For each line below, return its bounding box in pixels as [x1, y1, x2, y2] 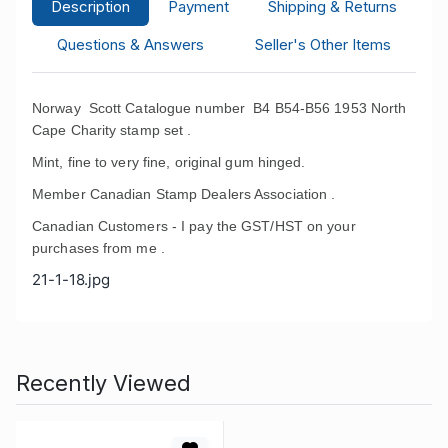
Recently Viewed [16, 369, 191, 396]
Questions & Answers [57, 34, 205, 54]
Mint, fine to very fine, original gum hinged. [32, 153, 306, 170]
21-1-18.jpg [32, 269, 111, 289]
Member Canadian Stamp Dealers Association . [32, 185, 336, 202]
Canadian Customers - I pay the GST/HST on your [32, 217, 356, 234]
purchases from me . [32, 239, 165, 256]
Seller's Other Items [254, 34, 391, 54]
